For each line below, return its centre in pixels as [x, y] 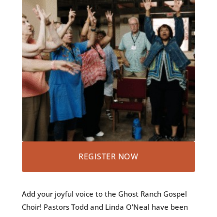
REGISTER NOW [108, 157]
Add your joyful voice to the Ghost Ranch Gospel [104, 194]
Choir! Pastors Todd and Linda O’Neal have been [105, 207]
